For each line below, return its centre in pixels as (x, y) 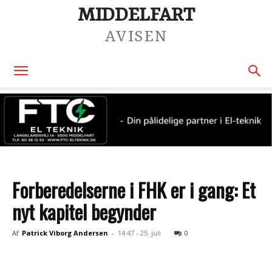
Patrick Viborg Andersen (65, 233)
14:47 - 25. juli (139, 233)
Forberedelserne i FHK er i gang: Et (134, 190)
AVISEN (136, 37)
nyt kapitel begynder (84, 212)
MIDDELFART (136, 15)
